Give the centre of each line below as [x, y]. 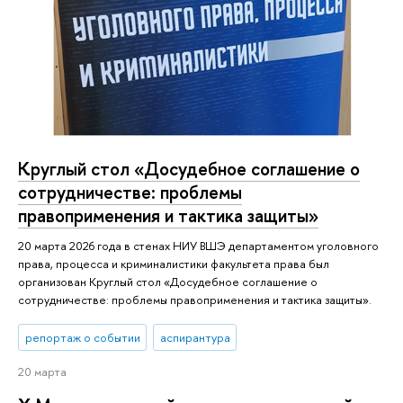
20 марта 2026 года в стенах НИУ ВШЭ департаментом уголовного [198, 245]
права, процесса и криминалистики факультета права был [174, 263]
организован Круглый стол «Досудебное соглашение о [168, 281]
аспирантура [195, 337]
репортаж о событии [82, 337]
